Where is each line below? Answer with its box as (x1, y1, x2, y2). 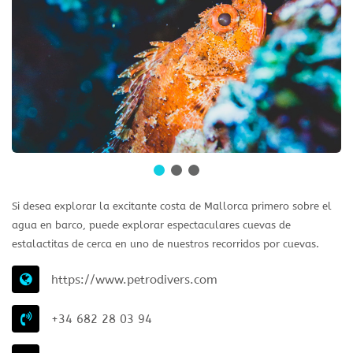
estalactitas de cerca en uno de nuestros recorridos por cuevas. (12, 238, 319, 251)
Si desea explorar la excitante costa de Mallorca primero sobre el (12, 200, 332, 213)
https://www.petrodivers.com (51, 273, 217, 288)
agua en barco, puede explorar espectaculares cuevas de (12, 219, 291, 232)
